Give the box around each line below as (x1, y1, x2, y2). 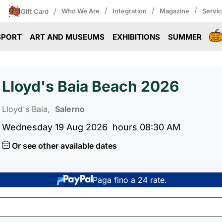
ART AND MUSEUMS (30, 32, 105, 42)
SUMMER (167, 32, 202, 42)
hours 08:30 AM (112, 122, 180, 132)
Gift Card (21, 7, 49, 15)
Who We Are (61, 7, 100, 15)
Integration (112, 7, 147, 15)
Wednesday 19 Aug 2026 (2, 122, 108, 132)
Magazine (160, 7, 189, 15)
